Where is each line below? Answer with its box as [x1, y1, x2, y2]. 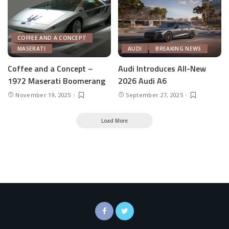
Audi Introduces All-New [118, 62, 206, 75]
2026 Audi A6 [118, 75, 167, 87]
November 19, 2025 [15, 91, 71, 99]
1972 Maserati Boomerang [8, 75, 105, 87]
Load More [101, 117, 128, 125]
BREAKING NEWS [155, 45, 201, 53]
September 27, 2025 [126, 91, 184, 99]
